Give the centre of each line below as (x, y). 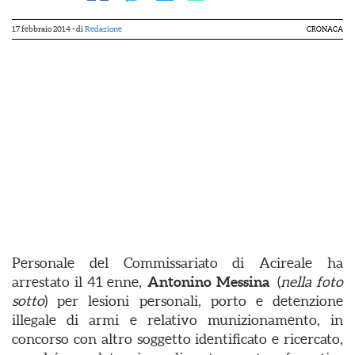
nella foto (311, 282)
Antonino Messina (208, 282)
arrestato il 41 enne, (80, 282)
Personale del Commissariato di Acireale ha (177, 263)
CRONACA (325, 29)
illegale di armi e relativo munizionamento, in (177, 320)
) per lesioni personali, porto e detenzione (194, 301)
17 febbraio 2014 (41, 29)
